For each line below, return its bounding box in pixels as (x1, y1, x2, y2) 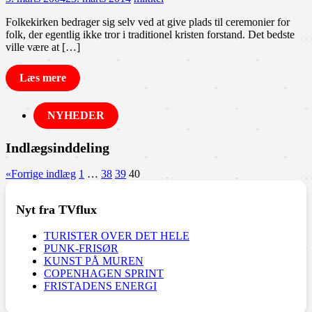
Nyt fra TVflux (16, 203, 97, 217)
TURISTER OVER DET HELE (44, 229, 189, 242)
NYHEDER (47, 109, 104, 121)
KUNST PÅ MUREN (44, 254, 143, 267)
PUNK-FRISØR (44, 242, 118, 254)
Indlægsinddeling (6, 140, 109, 156)
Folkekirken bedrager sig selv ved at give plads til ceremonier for (6, 15, 290, 28)
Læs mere (19, 71, 66, 84)
